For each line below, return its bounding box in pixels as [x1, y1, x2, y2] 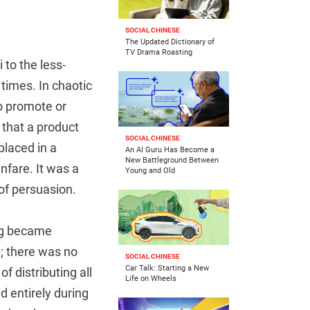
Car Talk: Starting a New [125, 264, 209, 273]
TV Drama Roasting [125, 48, 192, 57]
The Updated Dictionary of [125, 37, 215, 47]
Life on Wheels [125, 274, 176, 284]
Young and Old [125, 166, 175, 176]
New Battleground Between [125, 156, 219, 165]
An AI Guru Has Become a [125, 145, 215, 155]
